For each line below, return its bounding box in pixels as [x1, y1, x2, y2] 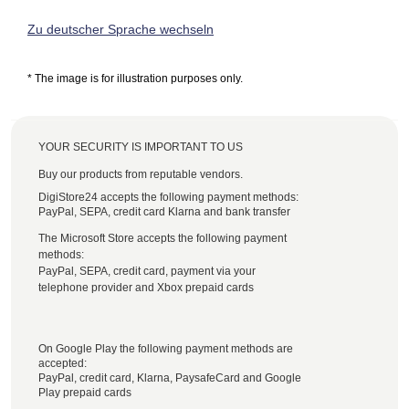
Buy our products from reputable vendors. [38, 168, 243, 181]
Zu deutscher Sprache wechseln [27, 22, 214, 37]
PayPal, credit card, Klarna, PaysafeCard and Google [38, 372, 301, 384]
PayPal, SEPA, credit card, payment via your [38, 265, 256, 278]
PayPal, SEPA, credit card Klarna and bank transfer [38, 205, 290, 218]
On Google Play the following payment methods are [38, 342, 293, 355]
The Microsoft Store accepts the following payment [38, 232, 287, 245]
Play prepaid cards [38, 386, 131, 399]
